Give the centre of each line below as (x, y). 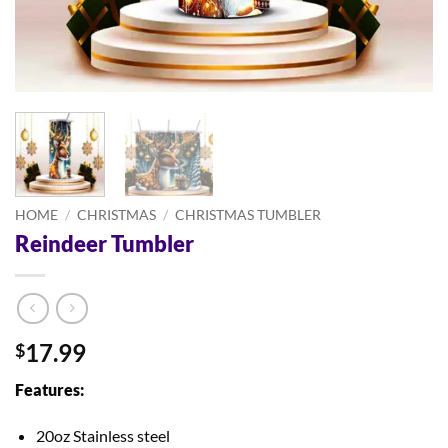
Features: (49, 390)
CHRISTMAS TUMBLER (248, 214)
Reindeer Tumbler (104, 244)
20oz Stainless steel (102, 435)
